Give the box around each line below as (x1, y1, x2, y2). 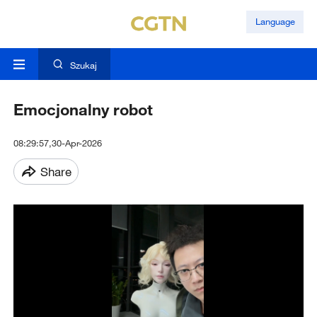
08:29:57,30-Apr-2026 (13, 137, 102, 149)
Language (255, 16, 295, 28)
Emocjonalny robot (13, 100, 153, 120)
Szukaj (69, 59, 97, 71)
